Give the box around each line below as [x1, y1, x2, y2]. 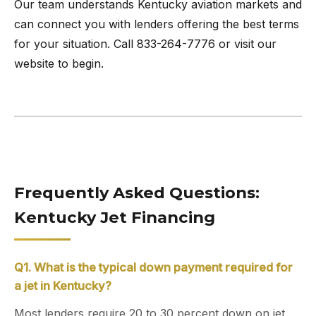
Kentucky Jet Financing [14, 207, 215, 227]
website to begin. [14, 56, 104, 71]
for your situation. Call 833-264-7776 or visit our [14, 37, 276, 51]
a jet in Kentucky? [14, 279, 111, 293]
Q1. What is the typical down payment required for [14, 260, 293, 274]
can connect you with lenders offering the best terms [14, 17, 299, 31]
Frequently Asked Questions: [14, 183, 260, 202]
